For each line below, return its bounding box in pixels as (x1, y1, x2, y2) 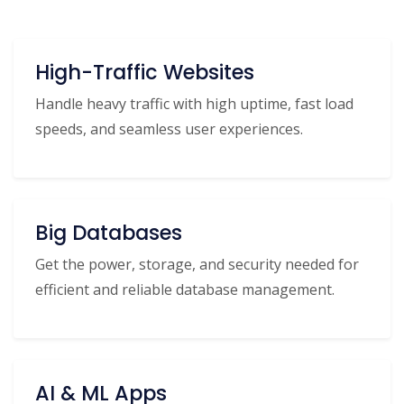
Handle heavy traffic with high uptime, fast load (35, 94, 353, 115)
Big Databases (35, 218, 182, 248)
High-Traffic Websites (35, 58, 254, 87)
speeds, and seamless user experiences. (35, 119, 303, 140)
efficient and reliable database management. (35, 280, 335, 300)
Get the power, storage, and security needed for (35, 254, 359, 275)
